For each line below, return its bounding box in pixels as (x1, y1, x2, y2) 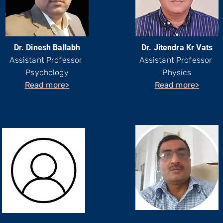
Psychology (25, 68, 69, 77)
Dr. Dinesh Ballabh (13, 43, 81, 52)
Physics (162, 68, 192, 77)
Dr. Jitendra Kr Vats (141, 43, 213, 52)
